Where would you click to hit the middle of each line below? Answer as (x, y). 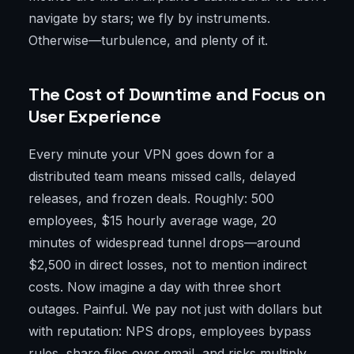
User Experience (95, 117)
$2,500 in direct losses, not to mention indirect (168, 265)
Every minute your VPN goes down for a (151, 154)
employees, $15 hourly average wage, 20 (153, 221)
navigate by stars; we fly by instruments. (149, 19)
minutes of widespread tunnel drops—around (164, 243)
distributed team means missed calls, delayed (162, 177)
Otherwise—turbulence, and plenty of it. (148, 41)
